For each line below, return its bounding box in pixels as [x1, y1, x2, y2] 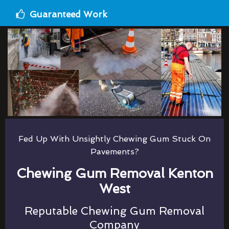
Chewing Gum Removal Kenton [16, 165, 213, 181]
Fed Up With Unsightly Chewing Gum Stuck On [18, 133, 211, 144]
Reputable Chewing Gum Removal [25, 204, 204, 217]
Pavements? [90, 146, 139, 156]
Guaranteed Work [30, 9, 107, 19]
